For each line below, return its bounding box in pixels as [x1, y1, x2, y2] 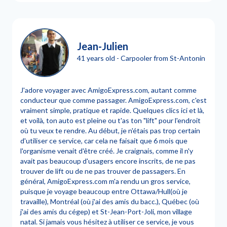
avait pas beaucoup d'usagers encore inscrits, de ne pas [20, 157, 196, 165]
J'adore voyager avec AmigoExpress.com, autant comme [20, 86, 197, 94]
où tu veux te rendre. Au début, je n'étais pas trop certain [20, 126, 200, 135]
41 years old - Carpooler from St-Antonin [77, 53, 205, 62]
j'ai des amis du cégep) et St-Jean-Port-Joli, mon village [20, 207, 192, 216]
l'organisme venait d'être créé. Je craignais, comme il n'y [20, 146, 193, 155]
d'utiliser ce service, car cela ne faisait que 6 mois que [20, 136, 187, 145]
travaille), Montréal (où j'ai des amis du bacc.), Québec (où [20, 197, 199, 206]
